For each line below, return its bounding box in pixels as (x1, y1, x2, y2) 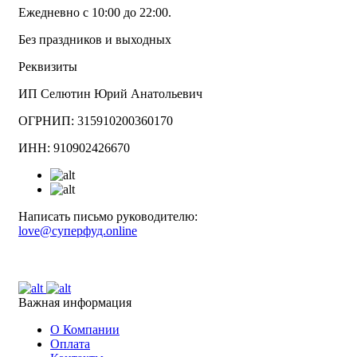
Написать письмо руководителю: (18, 210, 198, 224)
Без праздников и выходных (18, 33, 171, 47)
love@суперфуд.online (18, 224, 137, 238)
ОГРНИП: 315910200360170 (18, 114, 173, 128)
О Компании (50, 323, 120, 337)
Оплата (50, 337, 90, 351)
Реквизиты (18, 60, 77, 74)
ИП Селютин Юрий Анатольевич (18, 87, 202, 101)
